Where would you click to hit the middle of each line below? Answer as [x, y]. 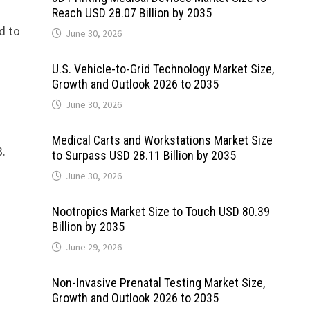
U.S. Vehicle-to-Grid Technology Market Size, [163, 69]
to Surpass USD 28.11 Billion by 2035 [144, 155]
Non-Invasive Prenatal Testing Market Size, [158, 283]
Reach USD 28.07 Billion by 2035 [131, 13]
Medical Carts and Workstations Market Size [162, 140]
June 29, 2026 [93, 247]
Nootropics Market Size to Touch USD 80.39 [161, 211]
